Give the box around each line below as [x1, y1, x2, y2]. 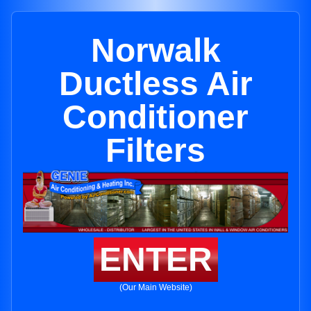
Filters [106, 132, 205, 169]
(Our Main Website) [119, 283, 192, 293]
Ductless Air [58, 65, 253, 102]
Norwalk [90, 32, 221, 69]
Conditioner [62, 99, 249, 135]
